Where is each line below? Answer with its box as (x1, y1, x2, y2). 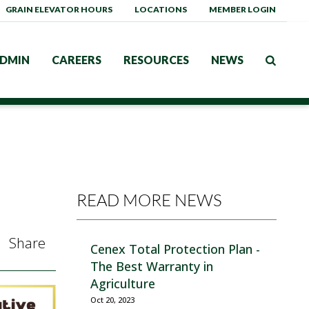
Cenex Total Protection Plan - (90, 241, 260, 257)
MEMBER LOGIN (209, 4, 276, 15)
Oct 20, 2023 (90, 295, 134, 306)
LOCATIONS (134, 4, 187, 15)
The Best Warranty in (90, 258, 213, 275)
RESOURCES (123, 53, 189, 66)
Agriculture (90, 275, 155, 292)
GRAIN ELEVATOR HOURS (6, 4, 112, 15)
